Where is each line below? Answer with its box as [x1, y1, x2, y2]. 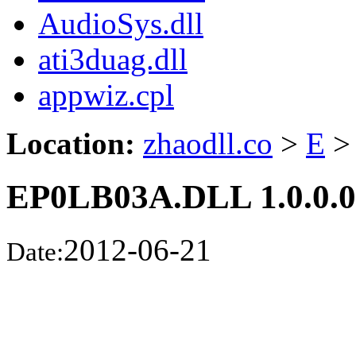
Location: [6, 126, 135, 161]
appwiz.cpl [38, 77, 174, 112]
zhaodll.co [143, 126, 273, 161]
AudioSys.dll [38, 6, 203, 41]
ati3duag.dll [38, 41, 188, 76]
